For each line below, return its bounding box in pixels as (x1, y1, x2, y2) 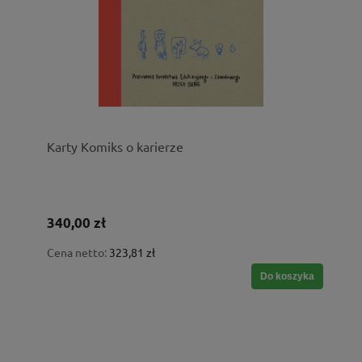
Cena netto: (47, 245, 109, 260)
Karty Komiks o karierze (47, 138, 183, 155)
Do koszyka (260, 271, 314, 283)
